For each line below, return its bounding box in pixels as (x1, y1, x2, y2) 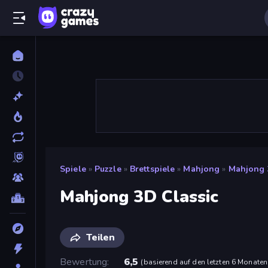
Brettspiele (129, 163, 175, 175)
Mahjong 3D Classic (60, 185, 219, 208)
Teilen (86, 230, 115, 244)
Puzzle (94, 163, 121, 175)
